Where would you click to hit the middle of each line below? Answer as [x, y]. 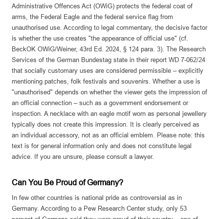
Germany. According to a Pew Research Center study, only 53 [99, 209]
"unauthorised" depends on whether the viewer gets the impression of [109, 92]
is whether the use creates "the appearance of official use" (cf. [100, 39]
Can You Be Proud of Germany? [67, 183]
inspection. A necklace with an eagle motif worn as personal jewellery [109, 114]
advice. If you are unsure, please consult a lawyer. [83, 157]
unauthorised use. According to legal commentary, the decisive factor [109, 28]
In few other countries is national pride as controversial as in [97, 198]
